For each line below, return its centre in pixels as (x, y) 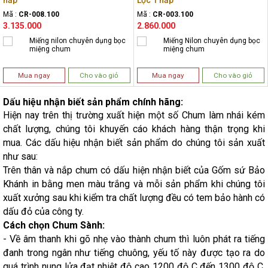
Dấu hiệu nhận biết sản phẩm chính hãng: (93, 102)
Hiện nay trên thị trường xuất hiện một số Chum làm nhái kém (134, 115)
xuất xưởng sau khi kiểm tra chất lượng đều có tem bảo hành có (134, 198)
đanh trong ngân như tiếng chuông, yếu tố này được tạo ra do (134, 253)
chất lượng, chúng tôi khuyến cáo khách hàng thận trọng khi (134, 129)
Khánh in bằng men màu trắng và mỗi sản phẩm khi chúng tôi (134, 184)
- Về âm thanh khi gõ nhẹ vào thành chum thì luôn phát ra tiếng (134, 239)
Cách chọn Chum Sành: (54, 226)
